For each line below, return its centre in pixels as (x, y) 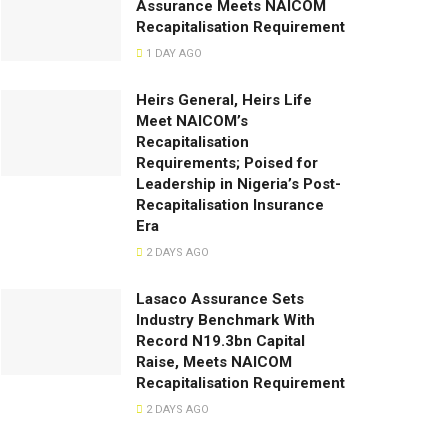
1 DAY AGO (172, 54)
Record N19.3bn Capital (220, 341)
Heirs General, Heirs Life (224, 100)
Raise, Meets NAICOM (214, 362)
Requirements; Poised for (227, 163)
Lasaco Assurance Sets (220, 299)
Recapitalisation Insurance (230, 205)
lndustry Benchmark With (225, 320)
